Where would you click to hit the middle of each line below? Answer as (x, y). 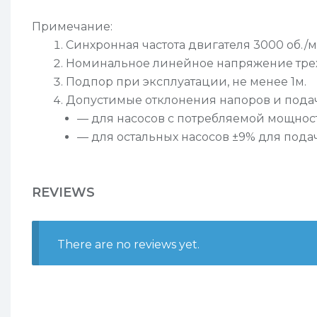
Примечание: (72, 27)
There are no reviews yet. (128, 244)
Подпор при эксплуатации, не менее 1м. (186, 82)
